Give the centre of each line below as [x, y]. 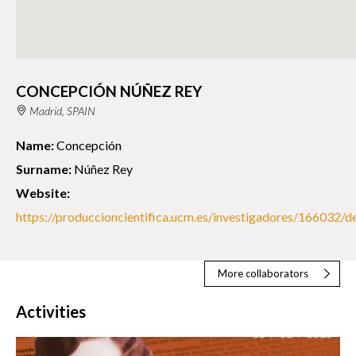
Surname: [44, 168]
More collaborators [263, 274]
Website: [43, 192]
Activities [51, 311]
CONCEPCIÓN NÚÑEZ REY [109, 91]
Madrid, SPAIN [62, 110]
